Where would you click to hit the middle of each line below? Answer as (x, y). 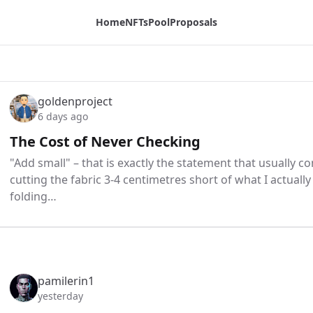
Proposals (194, 22)
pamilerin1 (66, 281)
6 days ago (63, 116)
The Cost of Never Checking (105, 141)
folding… (33, 196)
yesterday (60, 296)
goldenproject (75, 101)
